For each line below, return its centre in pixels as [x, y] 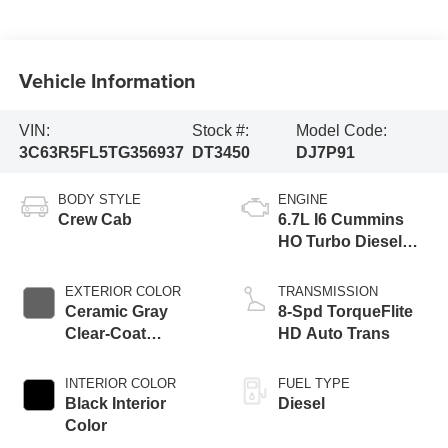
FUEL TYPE [314, 384]
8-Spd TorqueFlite [345, 312]
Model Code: [341, 130]
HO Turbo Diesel [340, 242]
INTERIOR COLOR [120, 384]
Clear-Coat [105, 334]
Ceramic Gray [116, 312]
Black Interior [115, 404]
